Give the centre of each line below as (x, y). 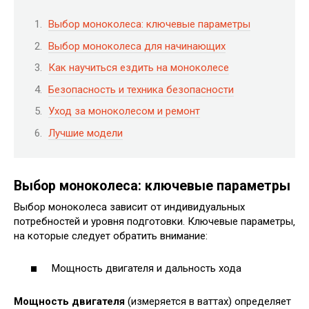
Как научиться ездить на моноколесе (139, 68)
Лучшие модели (86, 133)
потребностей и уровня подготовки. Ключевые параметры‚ (154, 222)
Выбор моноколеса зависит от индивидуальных (129, 207)
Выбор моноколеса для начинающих (137, 46)
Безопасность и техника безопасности (141, 89)
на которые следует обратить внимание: (111, 236)
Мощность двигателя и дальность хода (147, 268)
